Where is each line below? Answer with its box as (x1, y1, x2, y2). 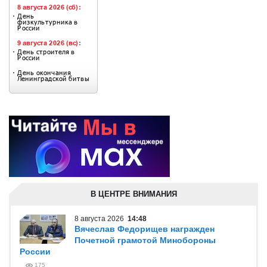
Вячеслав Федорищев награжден (74, 224, 215, 234)
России (20, 247, 51, 256)
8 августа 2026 (74, 215, 128, 223)
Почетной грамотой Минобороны (74, 235, 216, 245)
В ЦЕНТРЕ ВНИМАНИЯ (90, 190, 177, 198)
